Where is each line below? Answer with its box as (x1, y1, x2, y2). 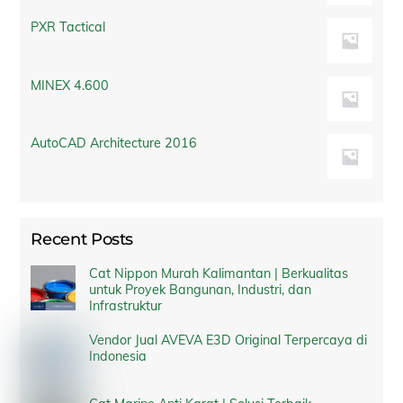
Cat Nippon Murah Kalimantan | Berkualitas (88, 264, 348, 282)
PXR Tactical (31, 19, 106, 36)
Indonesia (88, 347, 147, 364)
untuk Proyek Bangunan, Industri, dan (88, 281, 311, 298)
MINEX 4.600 (31, 76, 110, 94)
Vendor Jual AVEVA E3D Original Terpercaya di (88, 331, 367, 348)
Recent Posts (31, 229, 134, 249)
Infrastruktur (88, 297, 162, 314)
